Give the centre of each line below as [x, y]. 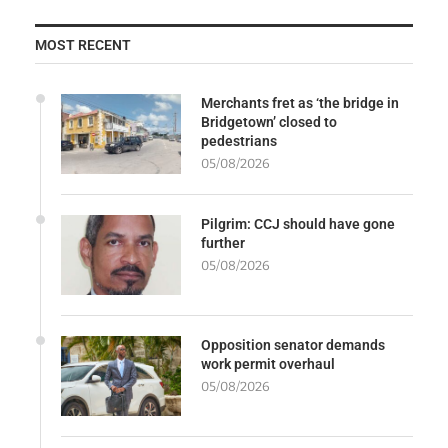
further [223, 242]
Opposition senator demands [293, 344]
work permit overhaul [268, 363]
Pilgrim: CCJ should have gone [298, 223]
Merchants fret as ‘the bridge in [300, 102]
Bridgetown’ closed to [269, 121]
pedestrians [239, 140]
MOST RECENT [83, 44]
